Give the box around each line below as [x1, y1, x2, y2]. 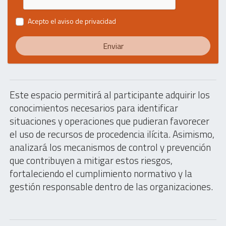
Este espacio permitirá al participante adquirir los [10, 87, 210, 102]
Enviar [102, 39, 124, 52]
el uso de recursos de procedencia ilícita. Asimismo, [10, 126, 214, 141]
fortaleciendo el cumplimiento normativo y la [10, 165, 192, 181]
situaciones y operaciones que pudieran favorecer [10, 113, 209, 128]
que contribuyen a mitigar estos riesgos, [10, 152, 173, 167]
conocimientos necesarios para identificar [10, 100, 178, 115]
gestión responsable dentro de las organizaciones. [10, 179, 213, 194]
